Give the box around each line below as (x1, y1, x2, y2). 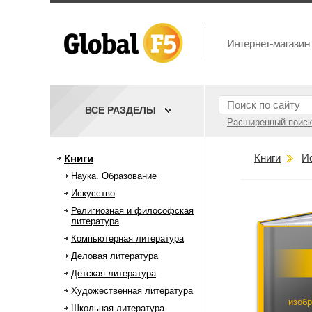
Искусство (71, 188, 115, 198)
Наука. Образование (71, 171, 157, 181)
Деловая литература (71, 251, 158, 261)
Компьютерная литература (71, 233, 184, 244)
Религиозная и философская (71, 205, 194, 216)
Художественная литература (71, 286, 193, 296)
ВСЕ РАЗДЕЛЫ (85, 104, 156, 116)
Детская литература (71, 268, 156, 279)
